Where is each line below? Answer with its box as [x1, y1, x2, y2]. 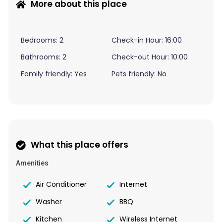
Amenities [16, 159, 49, 167]
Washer [36, 197, 62, 207]
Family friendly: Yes [21, 69, 87, 79]
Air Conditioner [36, 179, 87, 190]
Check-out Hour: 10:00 [111, 52, 188, 62]
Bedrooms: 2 [21, 35, 63, 46]
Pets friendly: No [111, 69, 166, 79]
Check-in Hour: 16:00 [111, 35, 182, 46]
